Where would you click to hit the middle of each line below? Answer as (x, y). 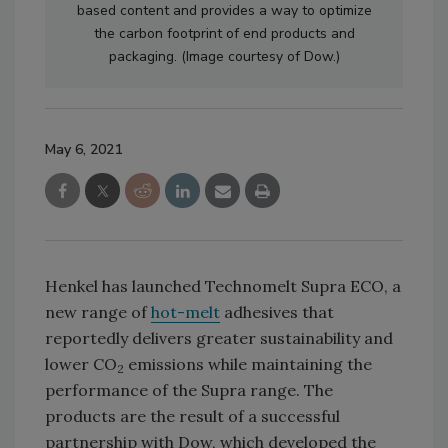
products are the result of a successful (192, 416)
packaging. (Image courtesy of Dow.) (224, 57)
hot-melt (185, 312)
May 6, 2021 (83, 150)
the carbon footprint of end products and (224, 34)
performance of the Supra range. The (189, 390)
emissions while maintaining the (248, 364)
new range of (98, 312)
